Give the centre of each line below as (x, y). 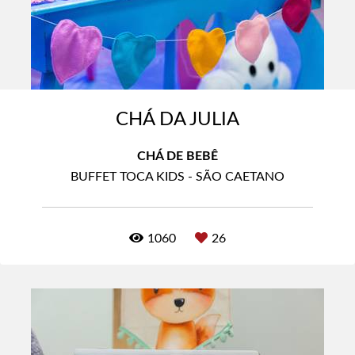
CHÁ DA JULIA (177, 120)
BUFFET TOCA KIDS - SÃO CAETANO (177, 177)
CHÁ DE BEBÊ (177, 157)
